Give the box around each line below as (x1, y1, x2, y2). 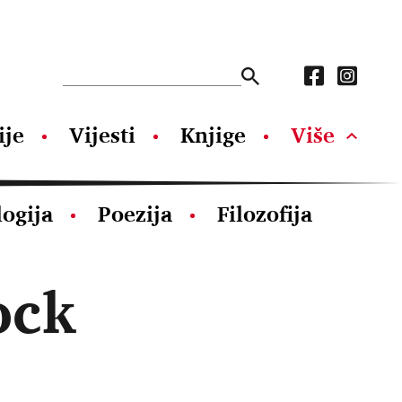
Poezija (98, 196, 172, 232)
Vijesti (69, 117, 135, 153)
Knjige (180, 117, 246, 153)
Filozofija (217, 196, 312, 232)
